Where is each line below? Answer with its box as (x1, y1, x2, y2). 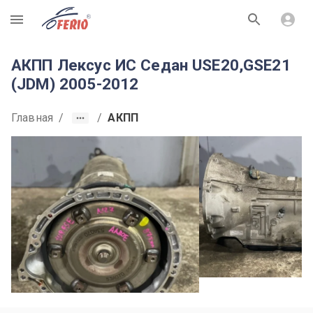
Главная (11, 111, 54, 124)
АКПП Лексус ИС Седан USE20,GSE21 (11, 56, 291, 74)
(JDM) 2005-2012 (11, 75, 139, 93)
